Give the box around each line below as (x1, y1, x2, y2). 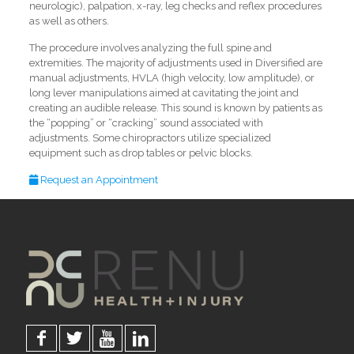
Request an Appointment (37, 173, 158, 186)
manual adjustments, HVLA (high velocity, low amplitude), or (28, 71, 314, 84)
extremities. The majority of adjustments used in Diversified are (28, 56, 322, 69)
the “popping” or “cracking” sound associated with (28, 116, 263, 129)
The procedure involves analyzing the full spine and (28, 41, 272, 54)
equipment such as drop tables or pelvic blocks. (28, 146, 253, 159)
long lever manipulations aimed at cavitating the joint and (28, 86, 299, 99)
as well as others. (28, 14, 109, 27)
